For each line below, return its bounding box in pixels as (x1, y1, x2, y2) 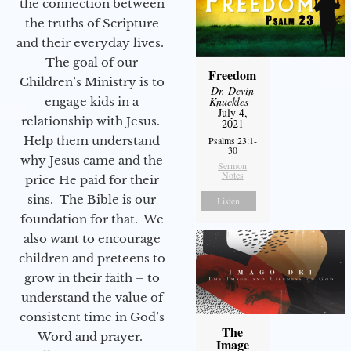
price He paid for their (24, 172, 159, 187)
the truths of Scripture (24, 15, 159, 31)
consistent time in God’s (19, 309, 165, 324)
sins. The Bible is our (27, 191, 156, 207)
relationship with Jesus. (20, 113, 163, 128)
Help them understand (24, 132, 160, 148)
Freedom (208, 65, 257, 84)
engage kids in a (45, 93, 139, 109)
